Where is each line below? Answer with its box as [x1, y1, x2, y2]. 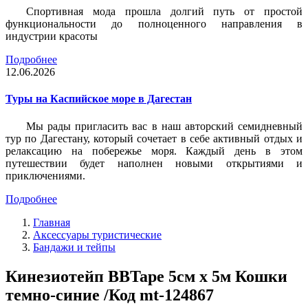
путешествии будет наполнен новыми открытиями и [5, 157, 302, 169]
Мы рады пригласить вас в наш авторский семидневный [26, 120, 302, 132]
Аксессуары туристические [33, 228, 162, 241]
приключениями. [5, 169, 85, 181]
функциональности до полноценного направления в [5, 18, 302, 30]
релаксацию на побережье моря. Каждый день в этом [5, 144, 302, 157]
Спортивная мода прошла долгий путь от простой [26, 5, 302, 18]
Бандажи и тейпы [33, 241, 115, 253]
